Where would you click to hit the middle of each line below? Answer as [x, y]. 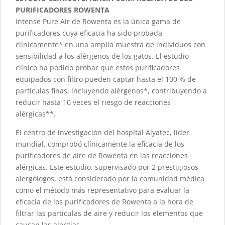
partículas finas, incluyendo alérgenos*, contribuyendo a [111, 91]
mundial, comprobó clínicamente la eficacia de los [100, 144]
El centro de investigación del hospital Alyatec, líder [102, 133]
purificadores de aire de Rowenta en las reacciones [102, 156]
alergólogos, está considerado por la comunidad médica [110, 179]
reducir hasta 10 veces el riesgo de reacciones [93, 102]
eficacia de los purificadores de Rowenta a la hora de [104, 202]
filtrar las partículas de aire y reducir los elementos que [109, 213]
